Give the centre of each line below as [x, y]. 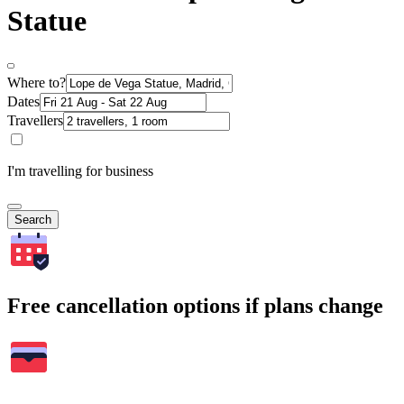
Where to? [37, 82]
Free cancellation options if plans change [195, 305]
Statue [47, 21]
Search [33, 219]
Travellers [35, 120]
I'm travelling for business [80, 170]
